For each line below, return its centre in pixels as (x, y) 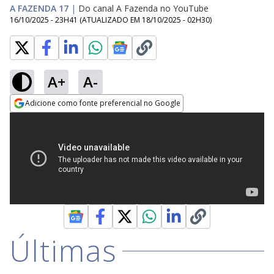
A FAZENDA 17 (39, 8)
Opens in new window (60, 120)
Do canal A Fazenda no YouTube (143, 8)
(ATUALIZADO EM (111, 20)
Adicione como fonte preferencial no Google (103, 103)
